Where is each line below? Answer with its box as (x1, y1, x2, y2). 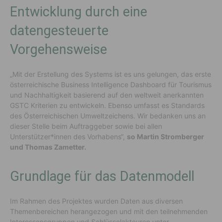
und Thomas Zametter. (10, 142, 89, 151)
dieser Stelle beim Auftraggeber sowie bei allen (10, 121, 162, 130)
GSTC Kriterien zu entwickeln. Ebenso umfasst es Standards (10, 101, 205, 110)
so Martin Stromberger (127, 132, 204, 141)
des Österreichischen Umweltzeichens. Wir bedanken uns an (10, 111, 206, 120)
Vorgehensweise (10, 41, 111, 57)
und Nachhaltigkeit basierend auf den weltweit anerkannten (10, 90, 204, 99)
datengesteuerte (10, 22, 109, 39)
